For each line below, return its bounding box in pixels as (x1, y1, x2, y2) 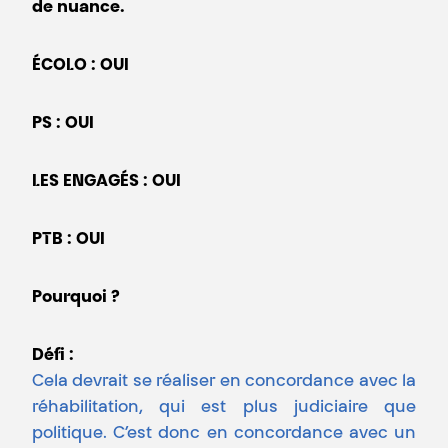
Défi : (32, 348, 74, 365)
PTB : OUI (32, 232, 105, 249)
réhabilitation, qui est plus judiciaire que (32, 400, 416, 417)
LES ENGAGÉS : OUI (32, 174, 181, 191)
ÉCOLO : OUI (32, 58, 129, 75)
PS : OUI (32, 116, 94, 133)
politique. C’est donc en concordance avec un (32, 426, 416, 443)
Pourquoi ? (32, 290, 120, 307)
